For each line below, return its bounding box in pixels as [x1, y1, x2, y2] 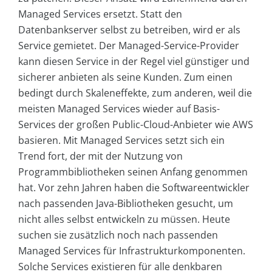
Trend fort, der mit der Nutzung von [18, 149, 183, 163]
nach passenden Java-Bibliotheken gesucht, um [18, 197, 233, 211]
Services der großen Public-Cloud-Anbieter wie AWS [18, 118, 253, 132]
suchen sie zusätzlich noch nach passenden [18, 228, 218, 242]
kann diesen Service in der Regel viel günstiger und [18, 55, 250, 69]
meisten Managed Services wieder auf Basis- [18, 102, 220, 116]
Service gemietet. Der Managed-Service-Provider [18, 39, 239, 53]
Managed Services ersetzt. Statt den [18, 7, 182, 21]
